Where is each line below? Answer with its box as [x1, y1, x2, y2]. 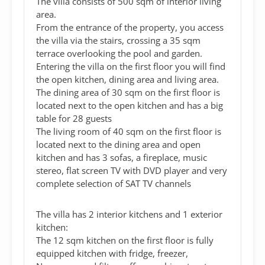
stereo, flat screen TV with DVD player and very [36, 164, 227, 176]
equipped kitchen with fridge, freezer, [36, 247, 188, 259]
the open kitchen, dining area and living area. [36, 73, 219, 85]
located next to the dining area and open [36, 138, 201, 150]
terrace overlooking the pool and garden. [36, 47, 202, 59]
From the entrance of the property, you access [36, 21, 224, 33]
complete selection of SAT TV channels [36, 177, 191, 189]
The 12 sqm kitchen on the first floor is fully [36, 234, 214, 246]
